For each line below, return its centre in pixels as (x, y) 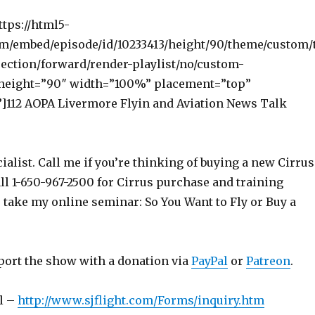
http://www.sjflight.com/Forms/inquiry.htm (141, 301)
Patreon (268, 261)
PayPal (209, 261)
